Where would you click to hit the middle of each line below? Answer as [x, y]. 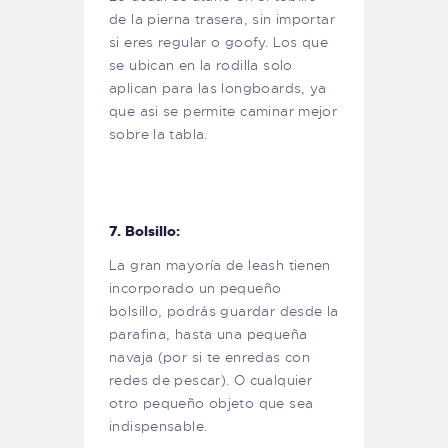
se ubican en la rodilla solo [201, 64]
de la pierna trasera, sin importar [222, 18]
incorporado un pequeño [195, 287]
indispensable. [158, 425]
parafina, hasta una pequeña [208, 333]
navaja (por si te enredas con [210, 356]
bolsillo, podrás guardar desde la [224, 310]
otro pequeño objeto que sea [211, 402]
